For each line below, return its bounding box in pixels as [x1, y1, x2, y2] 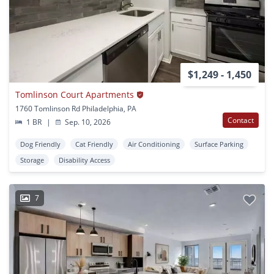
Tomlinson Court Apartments [15, 89, 134, 101]
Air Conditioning [128, 139, 180, 149]
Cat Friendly [75, 139, 113, 149]
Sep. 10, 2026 [63, 117, 111, 128]
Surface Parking [194, 139, 243, 149]
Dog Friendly [20, 139, 61, 149]
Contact [228, 115, 254, 126]
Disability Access [59, 155, 110, 165]
